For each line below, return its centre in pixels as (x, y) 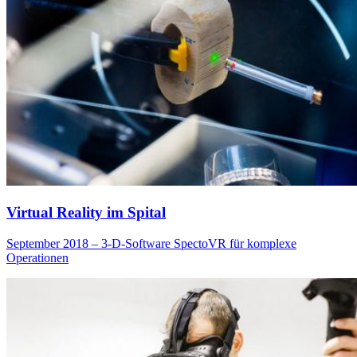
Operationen (37, 257)
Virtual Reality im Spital (86, 212)
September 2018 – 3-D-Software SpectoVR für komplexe (151, 243)
